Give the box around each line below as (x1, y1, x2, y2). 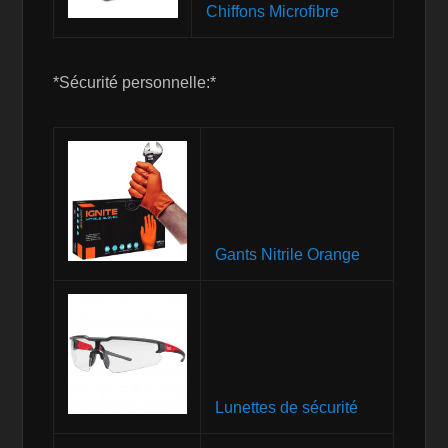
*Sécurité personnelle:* (53, 74, 217, 92)
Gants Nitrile (243, 251, 332, 269)
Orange (243, 276, 297, 294)
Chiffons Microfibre (205, 3, 339, 21)
